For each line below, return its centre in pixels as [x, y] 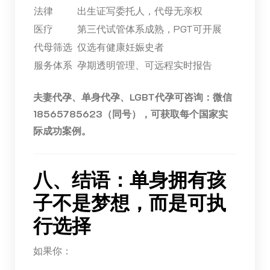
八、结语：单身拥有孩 [129, 180]
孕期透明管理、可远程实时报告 [144, 64]
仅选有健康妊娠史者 [120, 46]
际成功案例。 [62, 130]
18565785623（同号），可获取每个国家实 [130, 113]
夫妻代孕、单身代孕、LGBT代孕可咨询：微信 [132, 96]
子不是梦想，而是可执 [129, 203]
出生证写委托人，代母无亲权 [140, 10]
